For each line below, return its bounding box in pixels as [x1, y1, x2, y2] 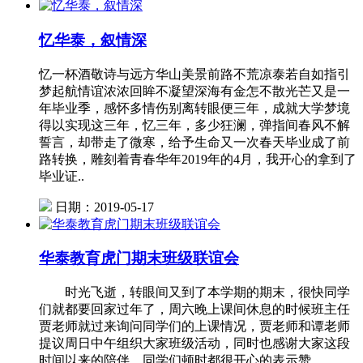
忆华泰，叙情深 [39, 31, 147, 49]
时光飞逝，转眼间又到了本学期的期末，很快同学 [39, 285, 350, 300]
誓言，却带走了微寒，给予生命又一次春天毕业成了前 [39, 135, 350, 149]
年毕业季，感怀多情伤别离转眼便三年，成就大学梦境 [39, 100, 350, 115]
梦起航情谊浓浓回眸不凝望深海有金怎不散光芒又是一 [39, 83, 350, 98]
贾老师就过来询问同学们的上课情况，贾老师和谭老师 [39, 319, 350, 334]
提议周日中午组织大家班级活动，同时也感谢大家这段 [39, 336, 350, 351]
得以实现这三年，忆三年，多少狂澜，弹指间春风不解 [39, 117, 350, 132]
